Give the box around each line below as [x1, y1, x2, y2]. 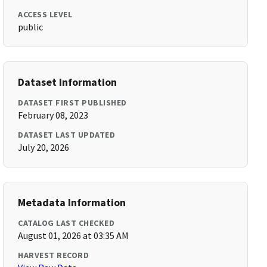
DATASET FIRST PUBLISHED [18, 97, 127, 108]
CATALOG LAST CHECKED [18, 218, 115, 228]
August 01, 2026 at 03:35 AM [18, 229, 129, 241]
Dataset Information [18, 75, 117, 89]
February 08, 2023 [18, 109, 89, 121]
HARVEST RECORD [18, 250, 89, 260]
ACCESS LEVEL [18, 9, 73, 20]
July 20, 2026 [18, 141, 70, 153]
